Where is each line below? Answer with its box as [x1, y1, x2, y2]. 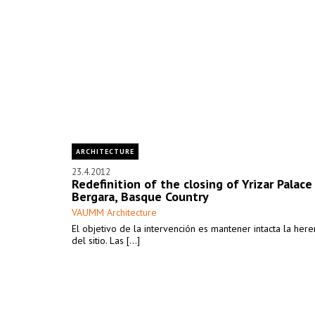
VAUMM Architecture [72, 206, 157, 219]
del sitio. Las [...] [72, 234, 140, 247]
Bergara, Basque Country [72, 188, 209, 205]
